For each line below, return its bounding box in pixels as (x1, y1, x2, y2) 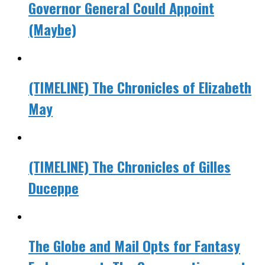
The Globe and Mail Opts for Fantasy (28, 234, 240, 256)
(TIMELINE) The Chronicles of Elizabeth (28, 76, 251, 98)
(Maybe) (28, 18, 76, 40)
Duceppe (28, 176, 79, 198)
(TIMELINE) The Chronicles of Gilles (28, 155, 231, 177)
